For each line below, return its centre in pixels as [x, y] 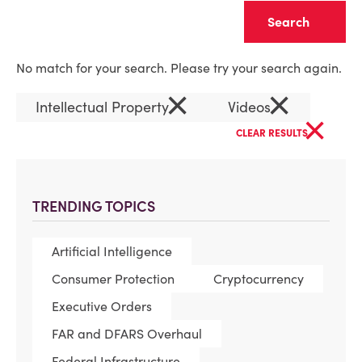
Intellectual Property [104, 107]
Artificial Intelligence [112, 251]
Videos [251, 107]
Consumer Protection [113, 279]
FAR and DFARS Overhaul [127, 334]
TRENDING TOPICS [94, 206]
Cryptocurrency [259, 279]
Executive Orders [102, 306]
